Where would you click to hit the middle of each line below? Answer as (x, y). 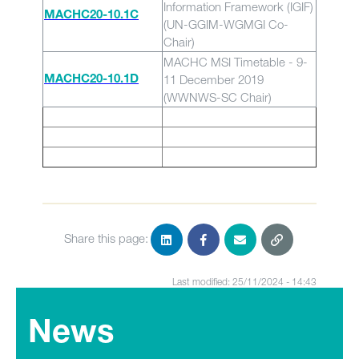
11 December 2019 (214, 79)
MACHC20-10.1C (91, 16)
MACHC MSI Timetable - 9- (236, 62)
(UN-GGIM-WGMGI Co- (226, 24)
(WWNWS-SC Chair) (218, 97)
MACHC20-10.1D (91, 80)
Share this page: (106, 238)
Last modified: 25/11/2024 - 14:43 (244, 282)
